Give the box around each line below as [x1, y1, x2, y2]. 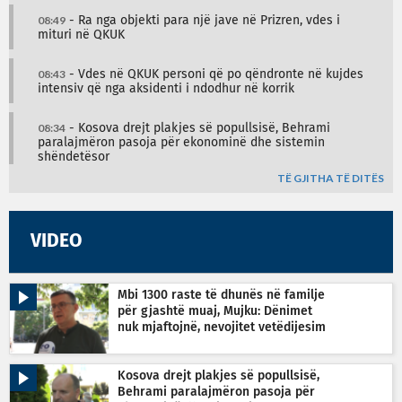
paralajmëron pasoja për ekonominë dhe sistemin [38, 136, 325, 150]
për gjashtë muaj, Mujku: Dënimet [118, 305, 312, 319]
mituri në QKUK [38, 29, 125, 42]
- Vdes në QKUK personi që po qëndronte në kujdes [66, 68, 363, 82]
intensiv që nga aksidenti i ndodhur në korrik [38, 83, 294, 96]
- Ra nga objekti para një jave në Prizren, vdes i [66, 14, 340, 28]
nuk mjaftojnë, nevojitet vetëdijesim [118, 321, 326, 335]
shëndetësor [38, 151, 109, 164]
